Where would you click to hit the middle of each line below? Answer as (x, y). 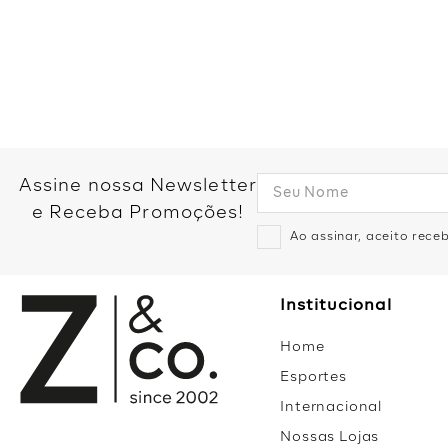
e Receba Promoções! (138, 213)
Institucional (336, 306)
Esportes (313, 377)
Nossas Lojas (330, 437)
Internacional (331, 407)
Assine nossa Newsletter (138, 186)
